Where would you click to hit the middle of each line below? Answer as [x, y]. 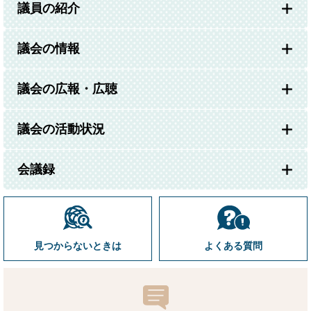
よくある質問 [233, 246]
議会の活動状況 [61, 129]
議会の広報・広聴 [67, 89]
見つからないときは [78, 246]
